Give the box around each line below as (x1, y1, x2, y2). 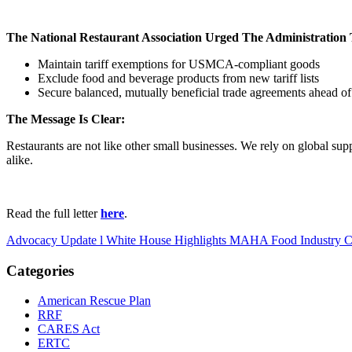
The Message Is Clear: (6, 112, 128, 126)
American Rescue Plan (38, 294, 151, 308)
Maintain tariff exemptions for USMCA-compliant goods (38, 57, 320, 71)
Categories (6, 262, 74, 279)
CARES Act (38, 322, 100, 336)
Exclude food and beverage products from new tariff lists (38, 71, 319, 85)
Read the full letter (6, 206, 101, 220)
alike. (6, 152, 33, 167)
